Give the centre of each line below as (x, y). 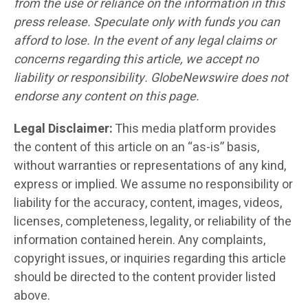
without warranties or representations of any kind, (150, 166)
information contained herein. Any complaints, (140, 240)
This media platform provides (195, 129)
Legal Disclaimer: (63, 129)
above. (32, 296)
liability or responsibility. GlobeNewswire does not (151, 78)
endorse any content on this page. (107, 96)
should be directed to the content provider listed (145, 277)
